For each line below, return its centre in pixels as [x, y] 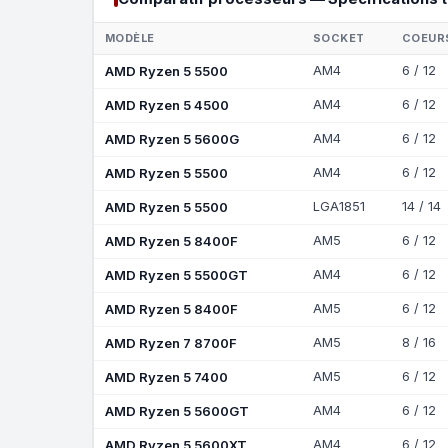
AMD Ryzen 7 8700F [170, 342]
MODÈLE [129, 37]
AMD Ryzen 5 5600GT [176, 410]
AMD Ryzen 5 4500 [166, 104]
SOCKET [338, 37]
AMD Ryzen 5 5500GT [176, 274]
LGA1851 [338, 206]
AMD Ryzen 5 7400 [166, 376]
